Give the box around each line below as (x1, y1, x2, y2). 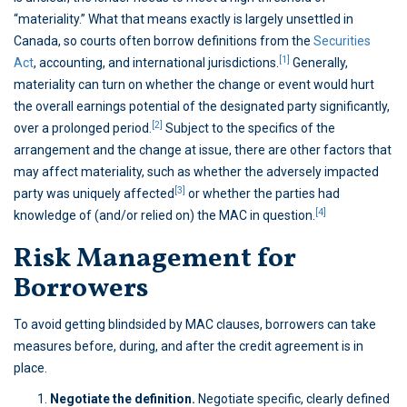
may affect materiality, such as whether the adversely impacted (14, 164, 379, 180)
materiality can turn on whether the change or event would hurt (14, 77, 374, 93)
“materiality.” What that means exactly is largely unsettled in (14, 12, 353, 27)
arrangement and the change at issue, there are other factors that (14, 143, 392, 158)
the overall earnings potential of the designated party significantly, (14, 99, 390, 114)
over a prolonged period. (14, 121, 152, 136)
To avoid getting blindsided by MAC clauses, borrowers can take (14, 317, 376, 333)
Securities (313, 34, 371, 49)
